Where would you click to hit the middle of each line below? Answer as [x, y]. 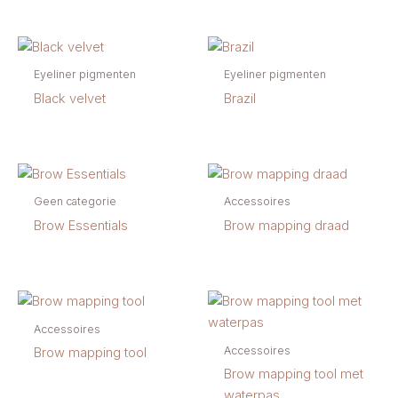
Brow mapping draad [286, 225]
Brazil [239, 98]
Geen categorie [75, 202]
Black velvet [69, 98]
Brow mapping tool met [293, 374]
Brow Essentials [80, 225]
